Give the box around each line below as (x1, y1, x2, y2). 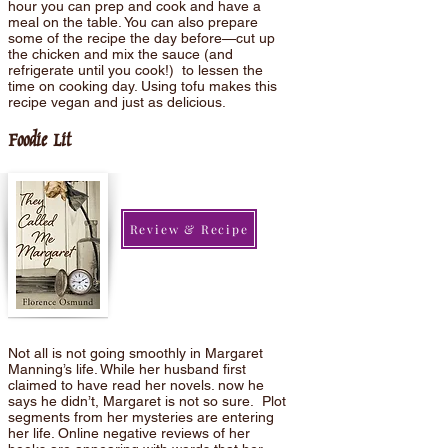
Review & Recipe (129, 221, 249, 237)
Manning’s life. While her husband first (8, 361, 246, 377)
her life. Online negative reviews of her (8, 425, 250, 441)
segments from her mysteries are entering (8, 409, 274, 425)
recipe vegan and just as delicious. (8, 94, 230, 110)
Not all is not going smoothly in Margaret (8, 345, 263, 361)
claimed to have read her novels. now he (8, 377, 264, 393)
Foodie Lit (8, 124, 71, 154)
